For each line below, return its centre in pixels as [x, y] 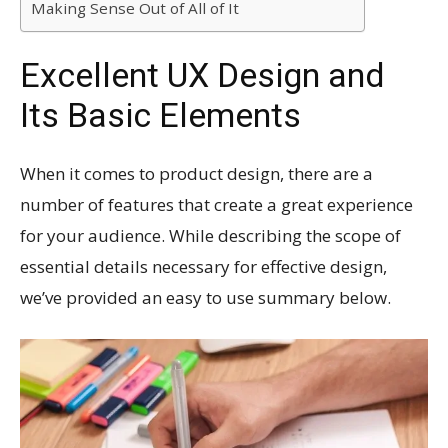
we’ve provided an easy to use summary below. [205, 297]
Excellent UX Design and [202, 74]
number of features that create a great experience [216, 204]
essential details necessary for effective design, [203, 266]
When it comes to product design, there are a [196, 173]
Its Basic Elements [160, 114]
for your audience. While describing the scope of [210, 235]
